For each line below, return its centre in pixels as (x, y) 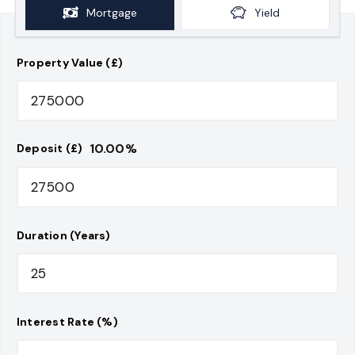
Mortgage (112, 12)
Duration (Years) (64, 235)
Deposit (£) (50, 149)
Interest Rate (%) (67, 321)
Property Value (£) (70, 62)
